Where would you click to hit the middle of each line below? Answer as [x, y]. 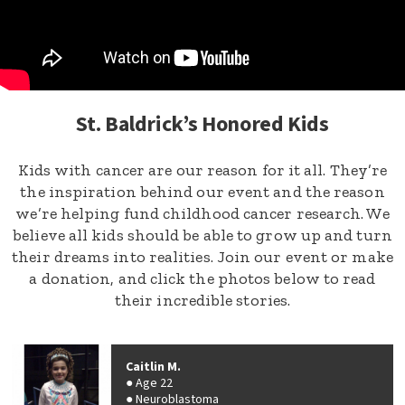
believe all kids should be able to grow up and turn [202, 235]
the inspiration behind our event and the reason [202, 192]
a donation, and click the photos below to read [202, 278]
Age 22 [154, 383]
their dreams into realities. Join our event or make [202, 257]
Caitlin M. [153, 367]
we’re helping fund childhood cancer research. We [202, 213]
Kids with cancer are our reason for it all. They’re [202, 170]
